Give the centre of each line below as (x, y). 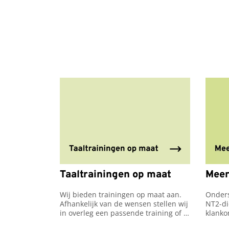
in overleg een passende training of (121, 213)
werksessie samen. (92, 222)
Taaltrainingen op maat (116, 175)
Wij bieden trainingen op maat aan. (121, 195)
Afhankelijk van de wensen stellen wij (124, 204)
